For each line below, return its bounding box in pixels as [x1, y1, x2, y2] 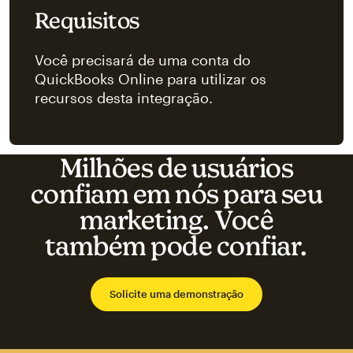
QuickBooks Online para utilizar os [34, 70, 266, 88]
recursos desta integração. [34, 89, 213, 107]
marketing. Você [79, 204, 274, 236]
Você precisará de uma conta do [34, 51, 251, 69]
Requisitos [34, 7, 139, 34]
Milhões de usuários [59, 152, 294, 184]
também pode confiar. [44, 230, 308, 262]
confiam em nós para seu [30, 178, 323, 210]
